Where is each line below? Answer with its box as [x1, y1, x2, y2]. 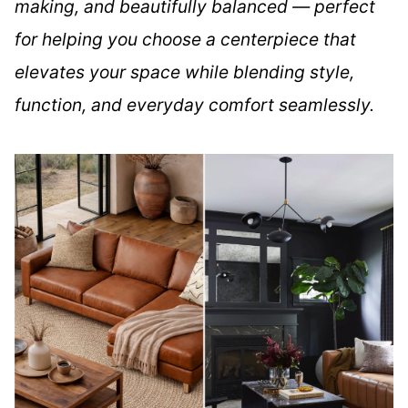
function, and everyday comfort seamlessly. [15, 94, 374, 117]
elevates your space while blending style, [15, 61, 354, 84]
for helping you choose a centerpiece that [15, 28, 356, 51]
